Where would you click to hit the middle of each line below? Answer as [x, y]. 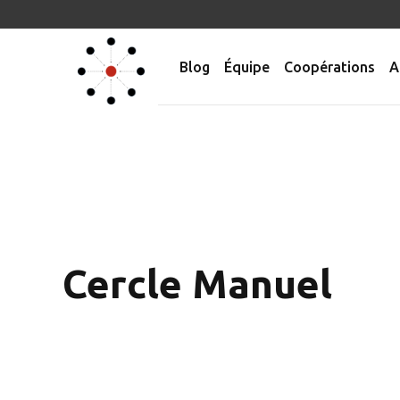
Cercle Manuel [197, 283]
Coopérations [329, 67]
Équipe [247, 67]
